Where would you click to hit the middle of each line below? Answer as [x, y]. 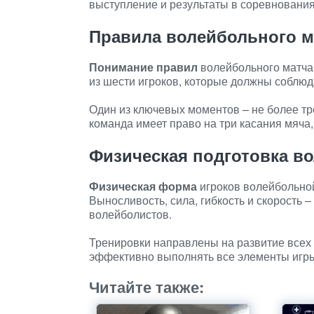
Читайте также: [146, 287]
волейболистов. [130, 214]
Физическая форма [143, 186]
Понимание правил [143, 67]
